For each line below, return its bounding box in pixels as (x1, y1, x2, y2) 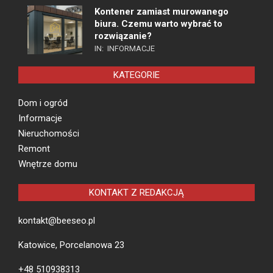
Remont (18, 143, 50, 155)
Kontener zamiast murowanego (94, 6, 229, 18)
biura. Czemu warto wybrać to (94, 18, 222, 30)
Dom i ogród (18, 97, 68, 109)
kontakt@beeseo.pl (18, 215, 95, 227)
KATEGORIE (113, 69, 160, 81)
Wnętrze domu (18, 158, 77, 170)
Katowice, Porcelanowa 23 (18, 239, 124, 251)
